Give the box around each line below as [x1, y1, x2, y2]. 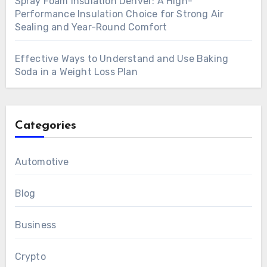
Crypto [14, 250, 46, 262]
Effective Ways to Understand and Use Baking [14, 52, 229, 64]
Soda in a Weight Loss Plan [14, 66, 138, 77]
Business [14, 219, 57, 231]
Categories [14, 119, 76, 132]
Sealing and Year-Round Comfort [14, 21, 167, 33]
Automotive [14, 156, 69, 167]
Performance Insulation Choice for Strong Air [14, 8, 224, 20]
